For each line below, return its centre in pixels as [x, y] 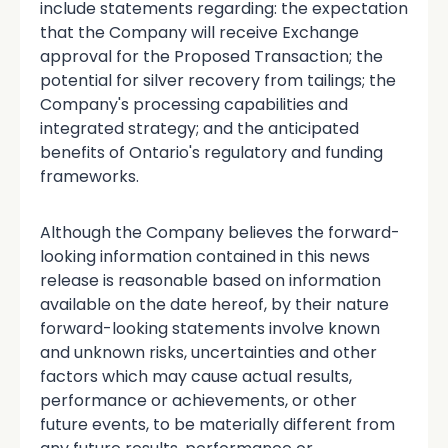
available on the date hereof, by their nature [214, 304]
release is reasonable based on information [210, 280]
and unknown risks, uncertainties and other [208, 352]
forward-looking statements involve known [210, 328]
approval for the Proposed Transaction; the [211, 56]
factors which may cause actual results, [196, 376]
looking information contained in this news [205, 256]
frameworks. [89, 176]
